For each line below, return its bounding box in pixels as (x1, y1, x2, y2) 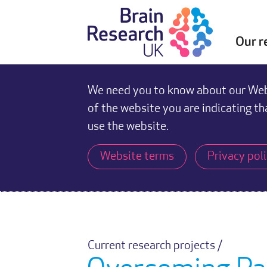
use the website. (88, 121, 169, 133)
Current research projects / (88, 240, 222, 252)
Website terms (100, 151, 174, 163)
